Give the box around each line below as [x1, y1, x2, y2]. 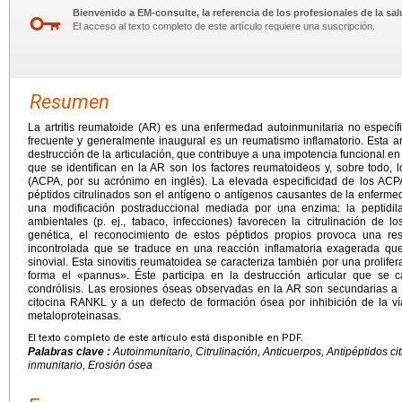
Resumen [30, 90, 109, 113]
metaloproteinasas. [28, 309, 121, 322]
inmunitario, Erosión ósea [28, 358, 153, 371]
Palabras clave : [28, 345, 113, 358]
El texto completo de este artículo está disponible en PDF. [28, 331, 303, 344]
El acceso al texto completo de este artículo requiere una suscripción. [73, 20, 375, 31]
